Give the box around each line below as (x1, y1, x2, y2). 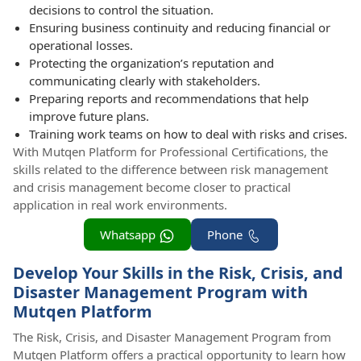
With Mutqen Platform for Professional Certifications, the (13, 143, 328, 160)
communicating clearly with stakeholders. (29, 73, 260, 89)
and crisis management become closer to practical (13, 179, 291, 196)
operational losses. (29, 37, 133, 54)
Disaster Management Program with (13, 281, 308, 304)
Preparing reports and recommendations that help (29, 90, 309, 107)
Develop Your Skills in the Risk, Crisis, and (13, 262, 343, 284)
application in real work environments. (13, 197, 227, 214)
